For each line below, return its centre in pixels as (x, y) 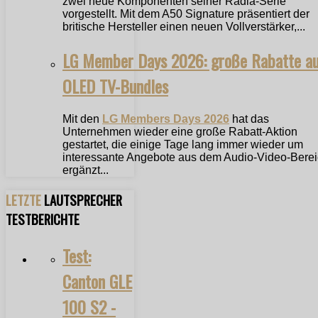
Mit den (82, 119)
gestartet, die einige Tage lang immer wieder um (183, 144)
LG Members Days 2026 (166, 119)
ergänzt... (86, 170)
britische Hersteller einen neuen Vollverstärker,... (184, 27)
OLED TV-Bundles (115, 86)
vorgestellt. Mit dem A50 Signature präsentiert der (186, 14)
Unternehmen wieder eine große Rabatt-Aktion (180, 132)
